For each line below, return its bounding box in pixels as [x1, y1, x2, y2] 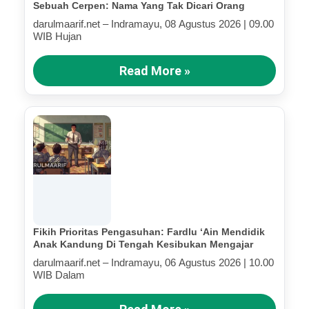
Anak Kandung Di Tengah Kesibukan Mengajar [33, 238, 253, 250]
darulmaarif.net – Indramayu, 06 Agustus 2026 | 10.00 [33, 256, 274, 268]
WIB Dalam [33, 268, 85, 281]
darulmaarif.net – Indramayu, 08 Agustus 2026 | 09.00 [33, 17, 274, 30]
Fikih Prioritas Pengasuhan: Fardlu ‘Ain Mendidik [33, 226, 265, 237]
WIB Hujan [33, 30, 81, 42]
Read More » [119, 63, 190, 78]
